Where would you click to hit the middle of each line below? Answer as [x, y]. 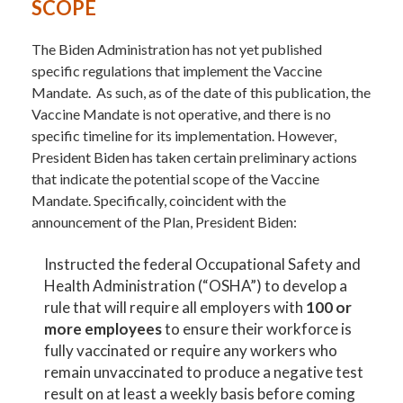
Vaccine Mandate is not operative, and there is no [181, 113]
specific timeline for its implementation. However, [184, 135]
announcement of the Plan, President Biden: [164, 221]
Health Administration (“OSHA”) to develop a [196, 285]
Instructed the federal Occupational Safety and [203, 264]
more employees [103, 328]
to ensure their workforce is [257, 328]
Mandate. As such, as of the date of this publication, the [201, 92]
